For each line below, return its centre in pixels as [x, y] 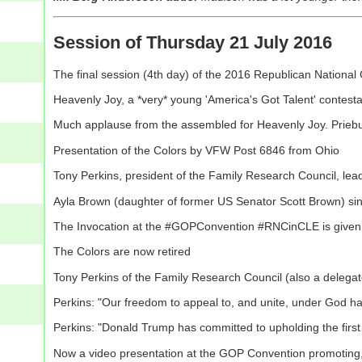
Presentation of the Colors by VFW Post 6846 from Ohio [196, 150]
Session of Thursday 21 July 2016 [192, 42]
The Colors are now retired [122, 252]
